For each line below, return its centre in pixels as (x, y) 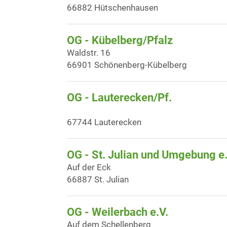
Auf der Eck (89, 167)
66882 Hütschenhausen (112, 8)
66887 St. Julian (98, 179)
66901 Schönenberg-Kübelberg (127, 65)
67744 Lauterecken (104, 122)
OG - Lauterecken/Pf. (119, 98)
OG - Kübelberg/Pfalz (120, 40)
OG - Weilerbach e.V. (118, 212)
